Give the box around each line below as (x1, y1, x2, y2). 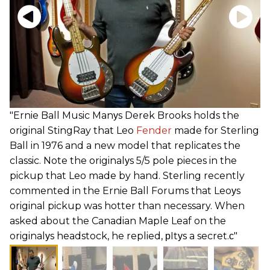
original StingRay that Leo (10, 124, 136, 136)
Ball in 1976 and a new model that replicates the (10, 139, 240, 151)
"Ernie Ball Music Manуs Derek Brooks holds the (10, 109, 239, 121)
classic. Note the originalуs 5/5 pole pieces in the (10, 154, 237, 166)
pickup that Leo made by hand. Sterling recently (10, 169, 245, 181)
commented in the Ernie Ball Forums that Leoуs (10, 184, 240, 196)
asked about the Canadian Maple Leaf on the (10, 215, 226, 227)
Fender (136, 124, 172, 136)
